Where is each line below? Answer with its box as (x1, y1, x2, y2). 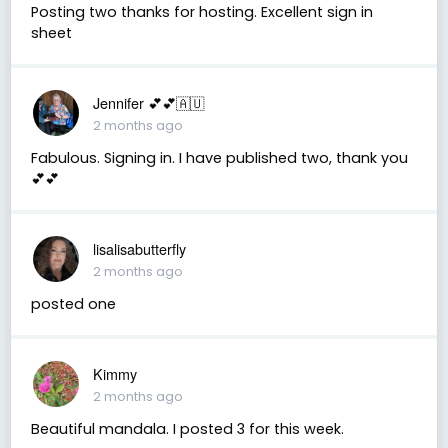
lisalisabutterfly (92, 237, 186, 259)
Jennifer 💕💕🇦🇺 (92, 91, 204, 113)
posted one (30, 293, 116, 314)
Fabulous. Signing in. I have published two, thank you (30, 147, 408, 168)
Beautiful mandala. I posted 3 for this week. (30, 418, 344, 439)
